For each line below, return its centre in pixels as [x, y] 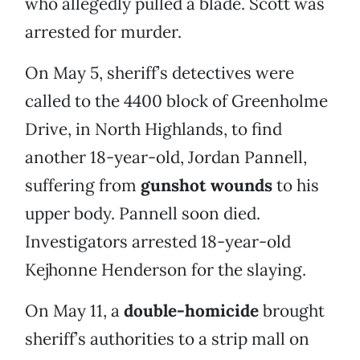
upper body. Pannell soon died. [143, 214]
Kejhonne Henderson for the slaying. [166, 270]
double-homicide [191, 311]
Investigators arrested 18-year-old [158, 242]
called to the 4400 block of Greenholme [176, 101]
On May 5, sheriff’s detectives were [160, 73]
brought [292, 311]
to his [296, 186]
